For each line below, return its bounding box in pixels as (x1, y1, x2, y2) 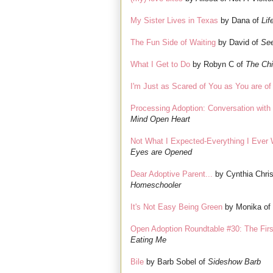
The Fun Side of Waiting (130, 38, 216, 48)
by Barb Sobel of (144, 257, 208, 267)
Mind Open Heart (130, 115, 190, 124)
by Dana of (218, 16, 261, 26)
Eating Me (130, 235, 166, 245)
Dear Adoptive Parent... (130, 169, 213, 179)
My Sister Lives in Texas (130, 16, 218, 26)
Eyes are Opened (130, 147, 192, 157)
